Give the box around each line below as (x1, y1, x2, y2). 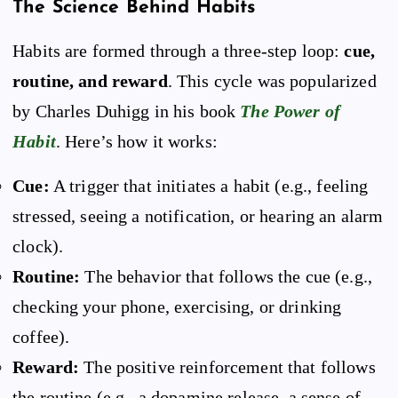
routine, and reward (12, 71, 168, 92)
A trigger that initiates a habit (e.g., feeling (49, 176, 369, 196)
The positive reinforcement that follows (79, 357, 376, 378)
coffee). (12, 327, 70, 347)
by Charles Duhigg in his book (12, 101, 241, 122)
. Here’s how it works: (55, 131, 218, 152)
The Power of (240, 101, 341, 122)
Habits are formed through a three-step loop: (12, 41, 345, 61)
